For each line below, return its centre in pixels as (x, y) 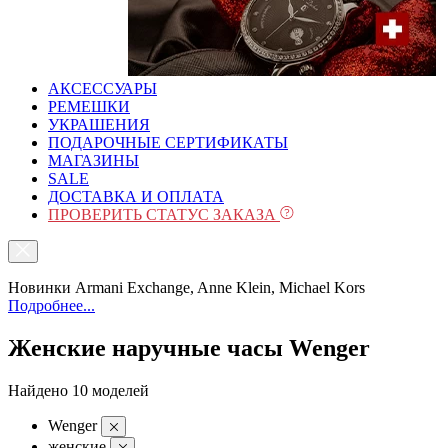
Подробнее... (51, 305)
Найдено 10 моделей (78, 390)
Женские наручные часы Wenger (189, 347)
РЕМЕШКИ (89, 106)
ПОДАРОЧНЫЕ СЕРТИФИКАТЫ (168, 142)
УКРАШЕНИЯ (99, 124)
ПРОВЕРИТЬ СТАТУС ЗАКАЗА (164, 214)
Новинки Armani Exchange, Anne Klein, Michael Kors (186, 287)
